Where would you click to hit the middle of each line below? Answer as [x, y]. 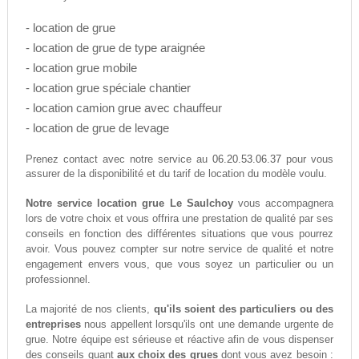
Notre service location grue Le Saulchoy [129, 204]
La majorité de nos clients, [89, 309]
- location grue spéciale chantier [108, 88]
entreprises [53, 325]
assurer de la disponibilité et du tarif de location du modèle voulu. [176, 174]
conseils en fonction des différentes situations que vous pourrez [179, 234]
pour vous [308, 160]
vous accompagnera [283, 204]
